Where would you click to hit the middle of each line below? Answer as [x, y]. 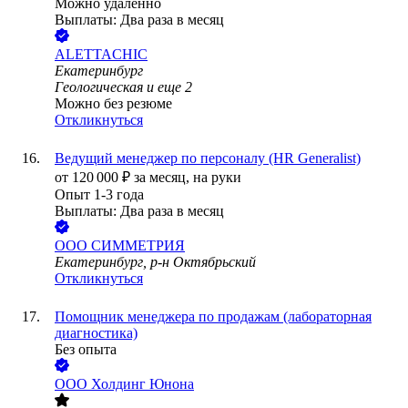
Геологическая [99, 87]
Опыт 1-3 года [99, 195]
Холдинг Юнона [143, 384]
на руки [217, 178]
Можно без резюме [113, 104]
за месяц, [163, 178]
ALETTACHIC [101, 55]
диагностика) [96, 333]
